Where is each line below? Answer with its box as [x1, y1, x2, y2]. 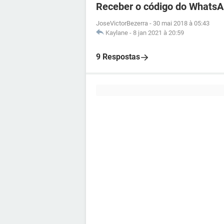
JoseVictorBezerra [96, 19, 148, 27]
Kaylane [105, 29, 128, 36]
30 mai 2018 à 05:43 [153, 19, 209, 27]
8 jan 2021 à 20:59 [133, 29, 184, 36]
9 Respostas [96, 52, 140, 61]
